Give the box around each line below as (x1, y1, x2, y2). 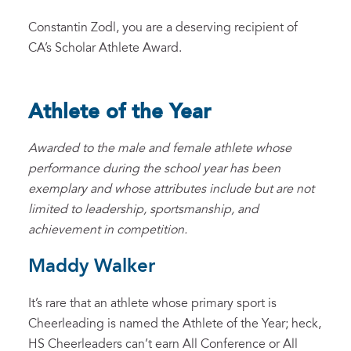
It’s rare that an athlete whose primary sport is (28, 297, 277, 310)
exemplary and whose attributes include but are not (28, 183, 314, 196)
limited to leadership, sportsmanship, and (28, 203, 259, 216)
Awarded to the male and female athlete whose (28, 142, 291, 155)
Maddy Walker (28, 257, 155, 277)
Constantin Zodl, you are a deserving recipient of (28, 21, 298, 34)
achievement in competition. (28, 223, 187, 237)
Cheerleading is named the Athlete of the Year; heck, (28, 317, 321, 331)
